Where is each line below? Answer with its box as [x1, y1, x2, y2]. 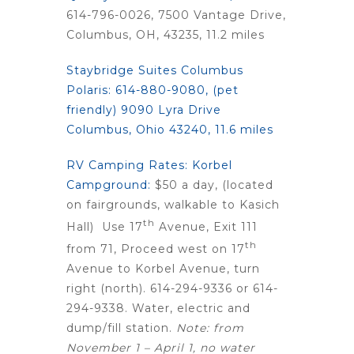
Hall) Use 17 [66, 219, 143, 234]
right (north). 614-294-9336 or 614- [66, 281, 278, 296]
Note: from [172, 320, 244, 335]
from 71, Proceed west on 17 [66, 241, 245, 256]
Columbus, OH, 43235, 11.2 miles [66, 28, 265, 43]
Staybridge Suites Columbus [66, 63, 243, 78]
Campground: [66, 178, 151, 193]
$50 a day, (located [151, 178, 273, 193]
